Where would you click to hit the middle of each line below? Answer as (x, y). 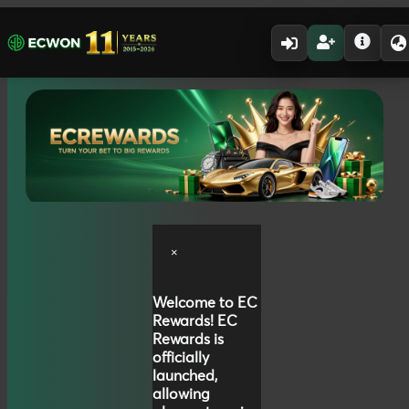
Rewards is (188, 339)
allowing (181, 394)
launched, (185, 376)
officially (181, 357)
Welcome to (195, 303)
